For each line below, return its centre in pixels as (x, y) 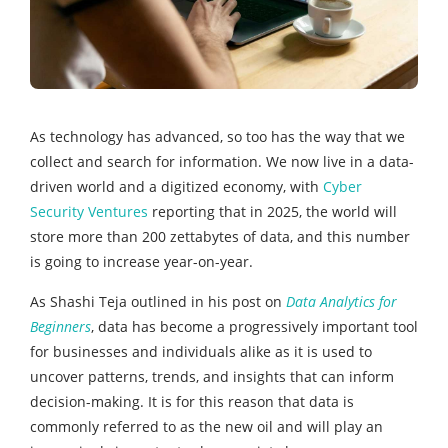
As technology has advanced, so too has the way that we (217, 137)
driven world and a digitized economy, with (176, 187)
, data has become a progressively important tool (254, 327)
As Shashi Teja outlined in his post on (158, 302)
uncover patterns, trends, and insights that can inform (212, 377)
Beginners (60, 327)
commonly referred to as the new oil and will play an (206, 427)
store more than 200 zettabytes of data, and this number (220, 237)
